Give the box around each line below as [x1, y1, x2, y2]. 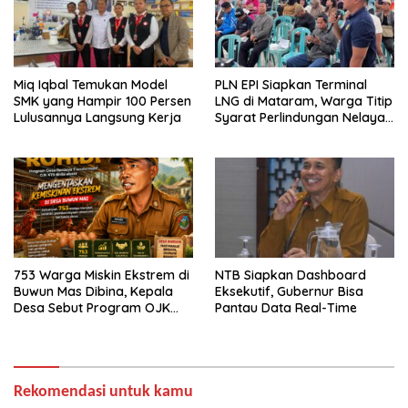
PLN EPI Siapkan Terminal [215, 76, 367, 94]
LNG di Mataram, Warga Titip [215, 93, 393, 110]
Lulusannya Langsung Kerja [14, 109, 181, 127]
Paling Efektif [14, 316, 94, 333]
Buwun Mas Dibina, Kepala [14, 283, 173, 301]
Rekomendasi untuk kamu [14, 383, 193, 402]
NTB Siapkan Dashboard [215, 267, 366, 284]
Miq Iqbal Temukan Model [14, 76, 168, 94]
